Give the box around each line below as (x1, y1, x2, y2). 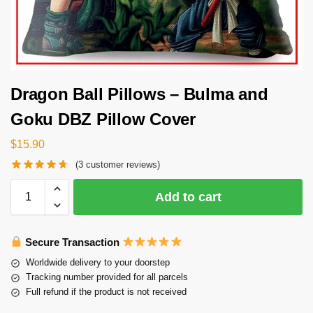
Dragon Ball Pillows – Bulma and (10, 85, 268, 104)
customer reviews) (83, 159, 161, 170)
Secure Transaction (22, 235, 123, 248)
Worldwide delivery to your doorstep (26, 257, 170, 268)
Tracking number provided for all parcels (26, 272, 188, 283)
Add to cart (154, 189, 221, 204)
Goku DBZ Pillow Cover (10, 110, 196, 129)
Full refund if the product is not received (26, 286, 187, 298)
